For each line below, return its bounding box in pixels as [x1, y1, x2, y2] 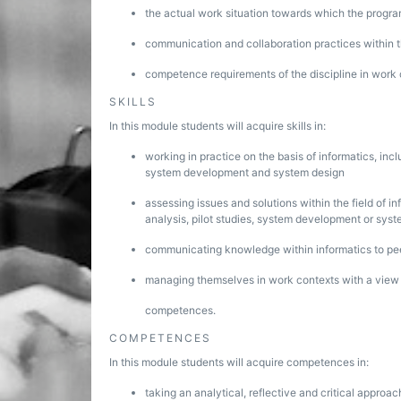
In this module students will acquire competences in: [109, 355, 369, 369]
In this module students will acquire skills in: [109, 119, 326, 132]
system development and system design [145, 166, 345, 179]
